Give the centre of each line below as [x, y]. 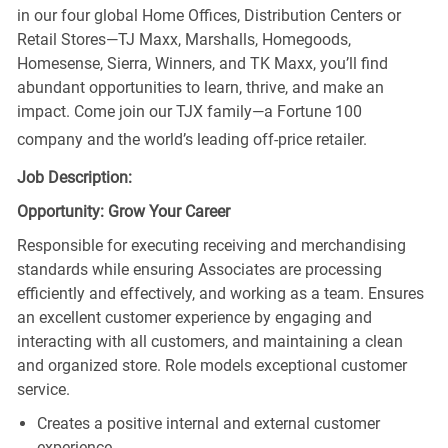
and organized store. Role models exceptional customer [211, 365]
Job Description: [74, 177]
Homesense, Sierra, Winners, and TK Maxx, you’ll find [202, 63]
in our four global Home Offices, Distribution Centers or [208, 15]
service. [43, 389]
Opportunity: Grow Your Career [123, 211]
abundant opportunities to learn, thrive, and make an [200, 87]
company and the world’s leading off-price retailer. [191, 139]
